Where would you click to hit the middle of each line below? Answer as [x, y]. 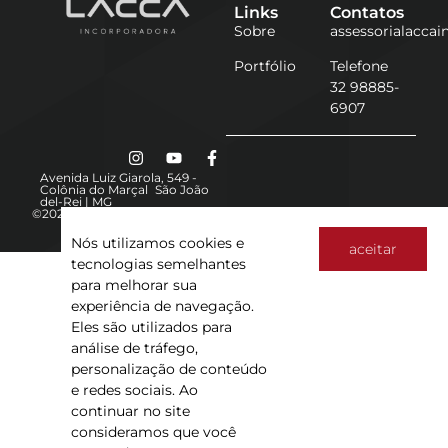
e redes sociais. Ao [135, 389]
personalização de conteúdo [169, 368]
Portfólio [265, 66]
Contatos [367, 12]
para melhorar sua [134, 284]
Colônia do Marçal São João [124, 190]
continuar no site [131, 410]
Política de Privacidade [273, 214]
